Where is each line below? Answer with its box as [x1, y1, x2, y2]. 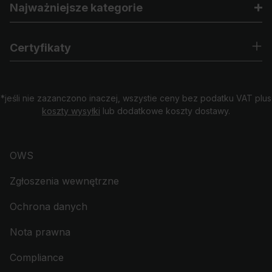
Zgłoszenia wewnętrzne [10, 175, 119, 187]
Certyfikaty [10, 41, 71, 54]
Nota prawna [10, 226, 70, 238]
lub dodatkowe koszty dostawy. [100, 106, 230, 116]
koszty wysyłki [42, 106, 100, 116]
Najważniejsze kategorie [10, 1, 143, 14]
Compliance [10, 251, 64, 263]
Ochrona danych [10, 200, 87, 212]
